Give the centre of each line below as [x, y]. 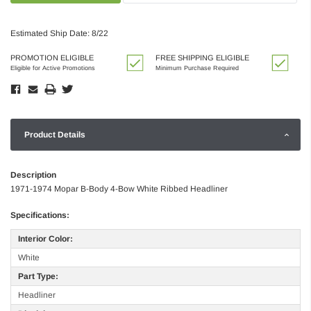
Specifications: [40, 215]
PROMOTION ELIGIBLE [52, 57]
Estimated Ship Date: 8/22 [59, 33]
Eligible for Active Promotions [53, 68]
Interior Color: [45, 238]
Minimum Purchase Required [197, 68]
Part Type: [38, 276]
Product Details [55, 134]
